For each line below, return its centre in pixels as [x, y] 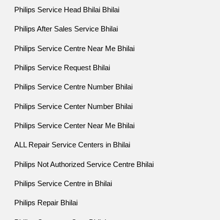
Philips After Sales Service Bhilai [66, 29]
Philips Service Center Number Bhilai [74, 106]
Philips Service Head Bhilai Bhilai [67, 10]
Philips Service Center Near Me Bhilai [75, 126]
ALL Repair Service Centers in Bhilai [72, 145]
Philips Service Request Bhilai [62, 68]
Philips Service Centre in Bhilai [63, 184]
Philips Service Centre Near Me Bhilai [75, 48]
